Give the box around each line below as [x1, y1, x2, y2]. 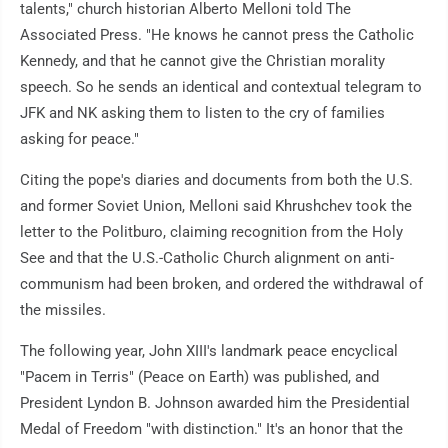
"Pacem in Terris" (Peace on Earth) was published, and [20, 368, 379, 387]
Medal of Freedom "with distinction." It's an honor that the [20, 420, 403, 439]
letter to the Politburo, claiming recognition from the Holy [20, 223, 403, 242]
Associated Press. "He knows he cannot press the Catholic [20, 26, 414, 45]
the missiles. [20, 301, 106, 320]
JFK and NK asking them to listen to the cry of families [20, 104, 385, 123]
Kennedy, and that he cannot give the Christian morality [20, 52, 385, 71]
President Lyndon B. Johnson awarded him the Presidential [20, 394, 410, 413]
